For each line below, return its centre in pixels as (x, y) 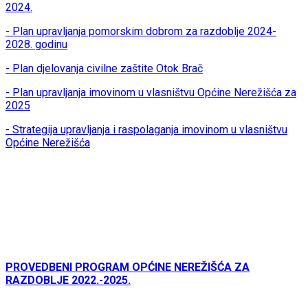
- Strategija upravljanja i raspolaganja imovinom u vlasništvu (146, 130)
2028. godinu (36, 45)
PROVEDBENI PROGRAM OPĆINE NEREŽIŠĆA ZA (128, 267)
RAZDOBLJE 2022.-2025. (68, 280)
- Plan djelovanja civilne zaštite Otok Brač (104, 69)
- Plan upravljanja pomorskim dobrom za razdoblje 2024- (141, 32)
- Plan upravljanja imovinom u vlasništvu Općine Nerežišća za (151, 93)
